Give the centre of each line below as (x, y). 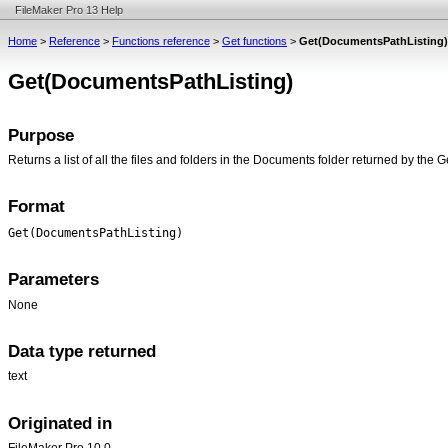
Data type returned (82, 351)
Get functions (254, 41)
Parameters (53, 280)
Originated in (60, 423)
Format (36, 207)
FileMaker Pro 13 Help (69, 10)
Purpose (41, 135)
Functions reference (161, 41)
